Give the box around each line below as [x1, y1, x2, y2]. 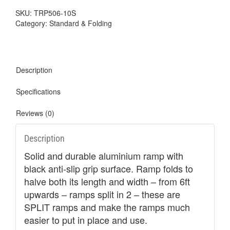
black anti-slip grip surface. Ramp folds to [24, 161, 193, 175]
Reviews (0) [16, 108, 54, 119]
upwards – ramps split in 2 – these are [24, 187, 180, 201]
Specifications [16, 86, 61, 97]
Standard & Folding [49, 18, 112, 29]
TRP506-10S [34, 8, 76, 18]
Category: [15, 18, 49, 29]
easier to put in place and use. [24, 213, 147, 226]
